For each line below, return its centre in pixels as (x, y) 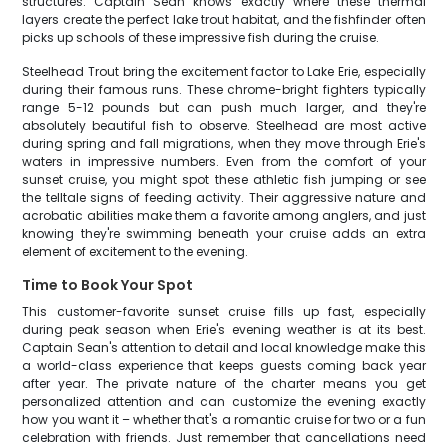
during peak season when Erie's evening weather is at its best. (224, 329)
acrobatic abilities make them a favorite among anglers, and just (224, 215)
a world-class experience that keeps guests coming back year (224, 365)
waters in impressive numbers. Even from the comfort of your (224, 161)
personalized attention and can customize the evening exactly (224, 401)
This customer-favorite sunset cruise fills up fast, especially (224, 311)
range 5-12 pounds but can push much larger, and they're (224, 107)
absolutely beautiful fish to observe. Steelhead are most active (224, 125)
